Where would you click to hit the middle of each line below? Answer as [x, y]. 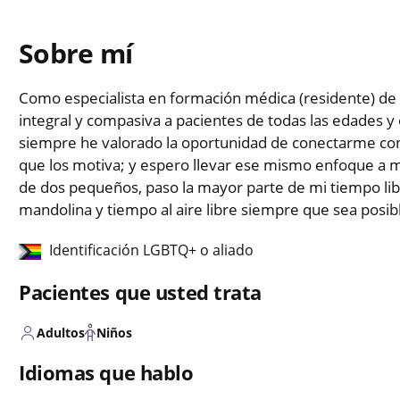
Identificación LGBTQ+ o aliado [151, 250]
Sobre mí [76, 54]
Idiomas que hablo [106, 373]
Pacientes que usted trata [140, 292]
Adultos [61, 333]
